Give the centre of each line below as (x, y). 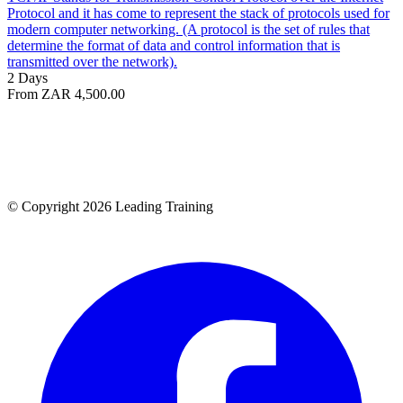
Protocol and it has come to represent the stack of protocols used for (198, 13)
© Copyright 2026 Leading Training (110, 206)
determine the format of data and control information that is (174, 45)
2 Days (27, 77)
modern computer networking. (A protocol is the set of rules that (188, 29)
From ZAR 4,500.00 (66, 94)
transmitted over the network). (92, 61)
